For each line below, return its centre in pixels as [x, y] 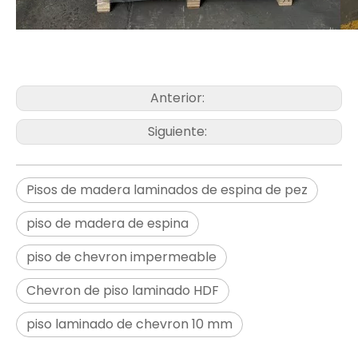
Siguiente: [179, 132]
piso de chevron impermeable [121, 257]
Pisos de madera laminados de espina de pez [167, 190]
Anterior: [179, 98]
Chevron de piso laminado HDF [123, 291]
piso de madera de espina [107, 224]
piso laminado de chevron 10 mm [129, 324]
